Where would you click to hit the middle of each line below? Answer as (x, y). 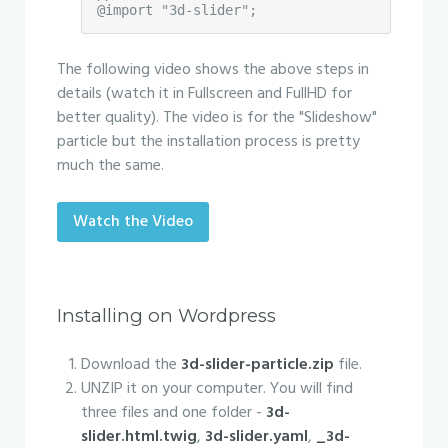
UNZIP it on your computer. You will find (217, 389)
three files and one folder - (173, 413)
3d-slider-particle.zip (257, 365)
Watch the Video (133, 222)
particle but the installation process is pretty (208, 142)
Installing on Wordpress (166, 315)
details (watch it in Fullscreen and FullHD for (204, 94)
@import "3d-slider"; (177, 10)
